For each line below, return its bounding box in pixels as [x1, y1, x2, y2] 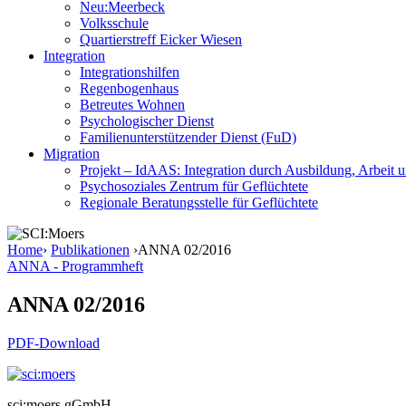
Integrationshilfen [80, 64, 179, 80]
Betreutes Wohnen [80, 97, 185, 112]
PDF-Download [7, 334, 100, 351]
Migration [43, 146, 100, 161]
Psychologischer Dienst [80, 113, 214, 129]
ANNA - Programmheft [7, 258, 143, 274]
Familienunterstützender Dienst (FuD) [80, 130, 296, 145]
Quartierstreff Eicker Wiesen [80, 32, 242, 47]
